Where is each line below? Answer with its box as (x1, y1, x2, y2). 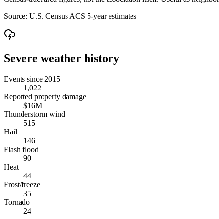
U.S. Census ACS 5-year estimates (29, 11, 136, 20)
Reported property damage (4, 92, 86, 101)
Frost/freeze (4, 180, 40, 189)
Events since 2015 (4, 74, 60, 83)
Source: (4, 11, 29, 20)
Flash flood (4, 145, 39, 153)
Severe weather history (4, 51, 119, 65)
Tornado (4, 197, 30, 206)
